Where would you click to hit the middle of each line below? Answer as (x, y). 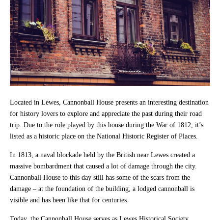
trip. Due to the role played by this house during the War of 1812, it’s (107, 125)
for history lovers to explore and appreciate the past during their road (106, 113)
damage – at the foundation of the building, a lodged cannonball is (102, 189)
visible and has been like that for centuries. (70, 200)
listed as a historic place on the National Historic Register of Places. (105, 136)
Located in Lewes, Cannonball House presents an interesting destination (109, 102)
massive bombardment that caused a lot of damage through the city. (103, 166)
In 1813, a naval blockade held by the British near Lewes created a (102, 155)
